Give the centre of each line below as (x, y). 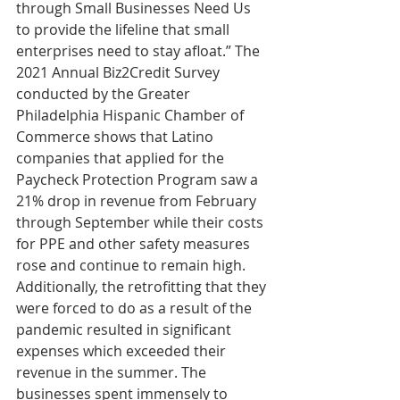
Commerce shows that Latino (117, 136)
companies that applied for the (122, 158)
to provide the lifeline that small (125, 29)
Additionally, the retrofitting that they (143, 286)
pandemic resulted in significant (125, 329)
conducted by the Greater (105, 93)
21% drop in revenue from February (138, 200)
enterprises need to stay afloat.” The (140, 50)
